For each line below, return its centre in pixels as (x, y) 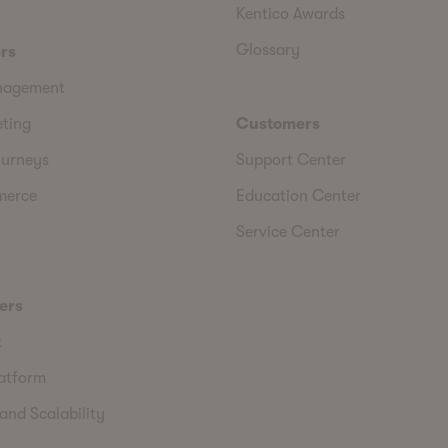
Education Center (298, 195)
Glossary (268, 49)
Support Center (291, 159)
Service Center (288, 231)
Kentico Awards (290, 13)
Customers (278, 123)
